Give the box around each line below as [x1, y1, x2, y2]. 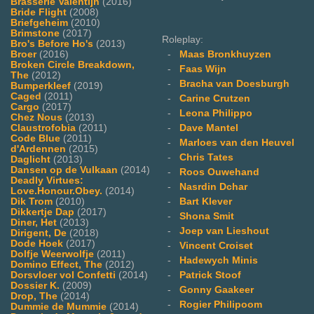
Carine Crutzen [179, 93, 250, 104]
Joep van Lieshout [179, 225, 269, 236]
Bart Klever [179, 196, 232, 207]
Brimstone [11, 27, 60, 39]
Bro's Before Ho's [11, 38, 93, 49]
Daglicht [11, 153, 50, 165]
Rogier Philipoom [179, 299, 262, 310]
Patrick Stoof [179, 269, 241, 280]
